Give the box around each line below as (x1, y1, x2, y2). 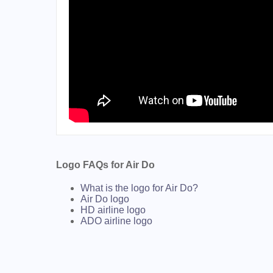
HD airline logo (80, 205, 146, 216)
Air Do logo (80, 194, 129, 205)
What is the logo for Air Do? (80, 183, 198, 194)
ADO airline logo (80, 216, 152, 227)
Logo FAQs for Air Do (56, 160, 155, 171)
